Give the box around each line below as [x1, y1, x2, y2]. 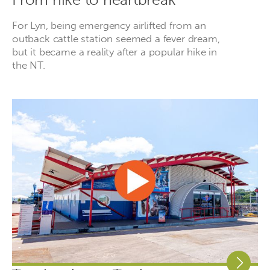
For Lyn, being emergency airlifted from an [12, 19, 206, 31]
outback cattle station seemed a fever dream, [12, 32, 220, 45]
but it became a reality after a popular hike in [12, 45, 218, 58]
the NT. [12, 58, 45, 71]
